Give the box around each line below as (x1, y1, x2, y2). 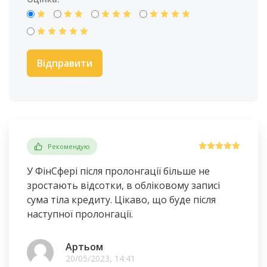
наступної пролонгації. (27, 207, 133, 221)
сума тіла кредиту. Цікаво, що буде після (27, 193, 216, 207)
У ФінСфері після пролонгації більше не (27, 164, 210, 178)
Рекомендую (48, 141, 90, 151)
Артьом (66, 240, 103, 254)
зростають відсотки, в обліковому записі (27, 179, 220, 193)
